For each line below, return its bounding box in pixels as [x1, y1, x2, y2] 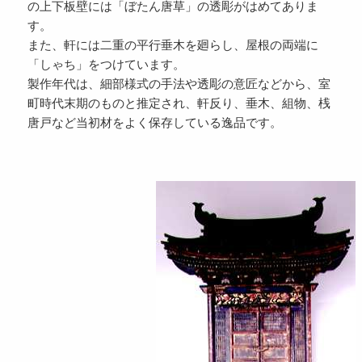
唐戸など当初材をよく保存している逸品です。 [27, 116, 282, 130]
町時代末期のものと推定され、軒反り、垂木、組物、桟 [27, 96, 330, 111]
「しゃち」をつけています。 [27, 57, 185, 72]
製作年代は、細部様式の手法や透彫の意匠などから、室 [27, 77, 330, 91]
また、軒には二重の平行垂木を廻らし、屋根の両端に [27, 38, 318, 53]
